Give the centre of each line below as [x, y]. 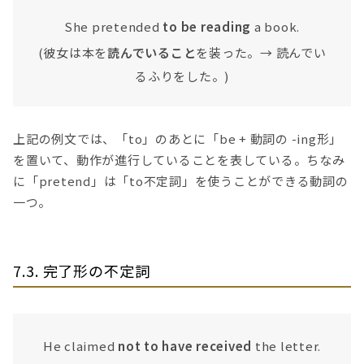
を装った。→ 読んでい [261, 53]
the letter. [287, 345]
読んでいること [152, 53]
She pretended [113, 27]
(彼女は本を [72, 53]
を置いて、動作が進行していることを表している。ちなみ [179, 159]
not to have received [185, 345]
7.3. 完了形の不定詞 [82, 270]
